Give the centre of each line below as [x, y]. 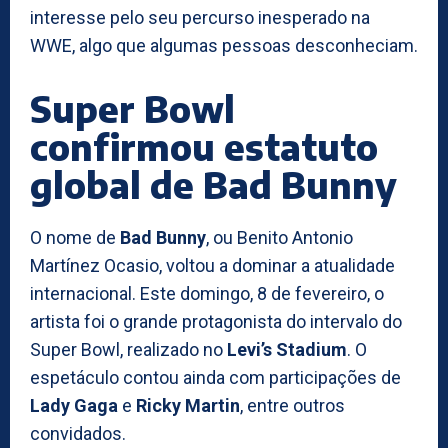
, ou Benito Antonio [279, 237]
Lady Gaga [74, 405]
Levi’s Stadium [287, 349]
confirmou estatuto [204, 146]
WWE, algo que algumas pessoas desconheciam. [224, 45]
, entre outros [292, 405]
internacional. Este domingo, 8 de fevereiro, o [207, 293]
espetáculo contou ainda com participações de [215, 377]
